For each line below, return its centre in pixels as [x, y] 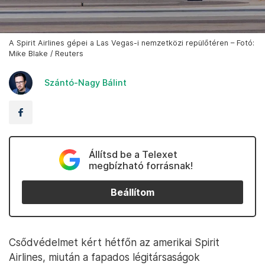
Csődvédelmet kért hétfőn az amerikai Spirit [114, 243]
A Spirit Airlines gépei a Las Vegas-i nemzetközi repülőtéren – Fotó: [132, 43]
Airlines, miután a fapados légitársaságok [104, 257]
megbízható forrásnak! [140, 166]
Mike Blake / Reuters [46, 54]
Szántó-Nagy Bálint [85, 83]
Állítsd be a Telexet [133, 155]
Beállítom [132, 192]
